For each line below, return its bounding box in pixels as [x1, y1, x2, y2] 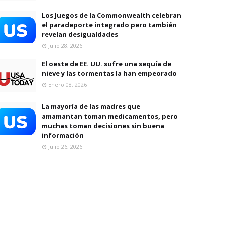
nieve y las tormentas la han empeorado [42, 69, 177, 78]
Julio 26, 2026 [48, 143, 82, 150]
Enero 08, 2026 [48, 81, 87, 88]
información [42, 131, 84, 140]
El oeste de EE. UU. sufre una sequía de [42, 59, 171, 68]
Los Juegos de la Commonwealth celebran [42, 11, 181, 20]
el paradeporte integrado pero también [42, 20, 177, 29]
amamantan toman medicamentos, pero [42, 111, 178, 121]
